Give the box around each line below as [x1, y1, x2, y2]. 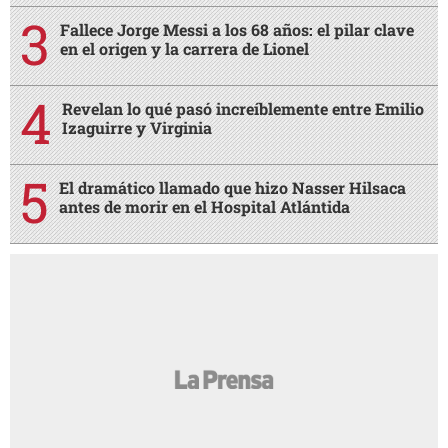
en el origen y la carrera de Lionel [60, 38, 309, 60]
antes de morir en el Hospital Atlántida [59, 196, 350, 218]
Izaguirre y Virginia [62, 117, 212, 139]
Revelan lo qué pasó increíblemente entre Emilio [62, 98, 424, 120]
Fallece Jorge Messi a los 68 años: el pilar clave [60, 19, 414, 41]
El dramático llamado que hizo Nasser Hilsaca [59, 177, 406, 199]
